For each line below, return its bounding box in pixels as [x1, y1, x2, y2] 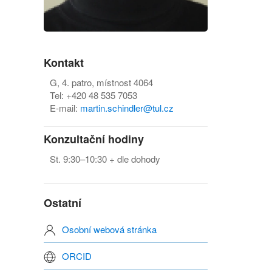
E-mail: [50, 101, 80, 114]
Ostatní [44, 194, 81, 211]
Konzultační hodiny [44, 131, 144, 147]
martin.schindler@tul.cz [80, 101, 174, 114]
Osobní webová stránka [62, 222, 157, 236]
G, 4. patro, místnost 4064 [50, 75, 153, 89]
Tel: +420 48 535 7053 [50, 88, 137, 101]
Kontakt [44, 54, 84, 70]
